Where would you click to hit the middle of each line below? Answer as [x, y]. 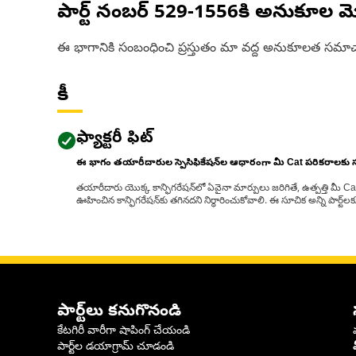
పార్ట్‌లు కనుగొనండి [119, 313]
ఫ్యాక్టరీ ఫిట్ [115, 139]
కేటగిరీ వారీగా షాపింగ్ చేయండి [124, 332]
